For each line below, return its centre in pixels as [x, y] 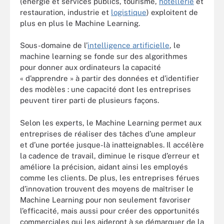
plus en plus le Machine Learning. [80, 23]
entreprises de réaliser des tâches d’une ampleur [108, 133]
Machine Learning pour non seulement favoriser [105, 199]
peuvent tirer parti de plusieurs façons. [89, 100]
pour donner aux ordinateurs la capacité [90, 67]
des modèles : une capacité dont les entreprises [105, 89]
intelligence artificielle [128, 45]
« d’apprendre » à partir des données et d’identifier [109, 78]
